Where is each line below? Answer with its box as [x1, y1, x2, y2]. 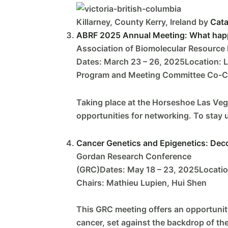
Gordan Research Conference [76, 151, 191, 161]
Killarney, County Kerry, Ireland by [76, 16, 210, 27]
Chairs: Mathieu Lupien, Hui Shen [76, 177, 207, 188]
